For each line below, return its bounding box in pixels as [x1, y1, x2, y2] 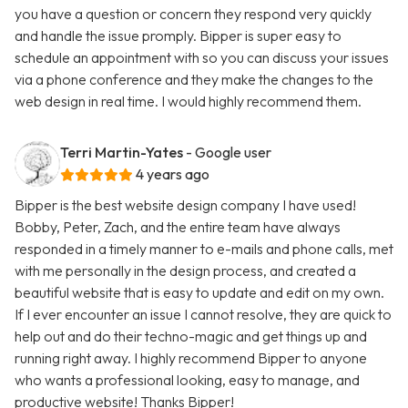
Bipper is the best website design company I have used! [15, 196, 356, 215]
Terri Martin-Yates [60, 143, 183, 162]
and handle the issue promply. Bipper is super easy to [15, 26, 342, 46]
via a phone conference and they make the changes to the [15, 70, 373, 89]
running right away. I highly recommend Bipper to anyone [15, 349, 367, 368]
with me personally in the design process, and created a [15, 261, 356, 280]
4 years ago [136, 165, 209, 184]
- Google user [186, 143, 271, 162]
